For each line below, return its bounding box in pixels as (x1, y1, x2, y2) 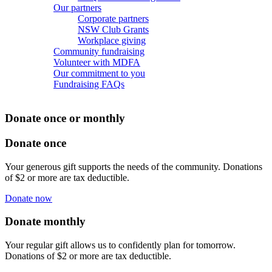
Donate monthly (5, 215, 86, 228)
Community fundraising (53, 46, 144, 56)
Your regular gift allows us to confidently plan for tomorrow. (5, 240, 236, 251)
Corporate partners (78, 13, 149, 24)
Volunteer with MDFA (53, 56, 140, 67)
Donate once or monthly (5, 112, 125, 125)
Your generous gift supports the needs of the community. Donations (5, 161, 262, 172)
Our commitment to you (53, 67, 145, 78)
